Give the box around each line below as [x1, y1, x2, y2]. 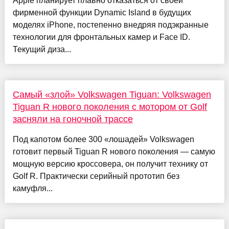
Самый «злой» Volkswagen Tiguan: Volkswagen [12, 89, 211, 100]
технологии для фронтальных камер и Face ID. [12, 33, 190, 42]
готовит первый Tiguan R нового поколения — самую [12, 147, 215, 156]
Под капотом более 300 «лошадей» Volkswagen [12, 135, 194, 144]
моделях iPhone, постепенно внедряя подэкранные [12, 20, 209, 30]
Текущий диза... [12, 45, 71, 54]
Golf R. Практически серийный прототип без [12, 172, 179, 181]
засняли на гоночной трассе [12, 114, 133, 125]
